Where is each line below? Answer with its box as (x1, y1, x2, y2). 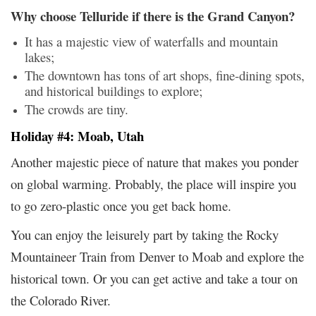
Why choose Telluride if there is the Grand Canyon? (11, 6, 295, 25)
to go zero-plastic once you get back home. (11, 196, 231, 214)
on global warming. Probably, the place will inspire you (11, 174, 296, 193)
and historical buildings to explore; (25, 81, 202, 99)
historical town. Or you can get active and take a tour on (11, 269, 298, 287)
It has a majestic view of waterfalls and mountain (25, 32, 278, 50)
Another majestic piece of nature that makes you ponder (11, 152, 298, 171)
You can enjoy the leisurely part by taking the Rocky (11, 225, 279, 243)
